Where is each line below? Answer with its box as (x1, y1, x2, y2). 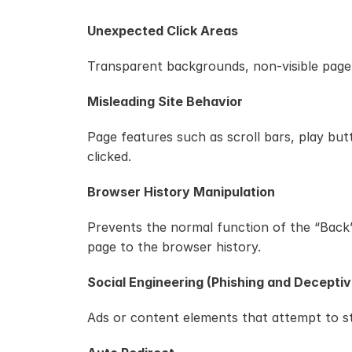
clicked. (87, 148, 131, 164)
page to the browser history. (87, 239, 261, 255)
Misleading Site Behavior (87, 93, 243, 109)
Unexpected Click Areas (87, 23, 238, 38)
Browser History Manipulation (87, 184, 275, 200)
